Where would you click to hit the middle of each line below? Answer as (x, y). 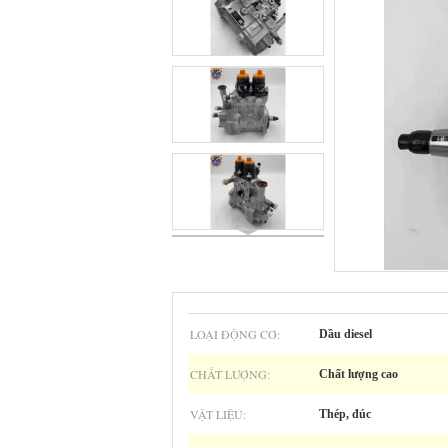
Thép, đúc (345, 414)
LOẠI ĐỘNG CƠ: (235, 334)
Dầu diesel (345, 334)
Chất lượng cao (358, 374)
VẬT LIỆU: (218, 414)
